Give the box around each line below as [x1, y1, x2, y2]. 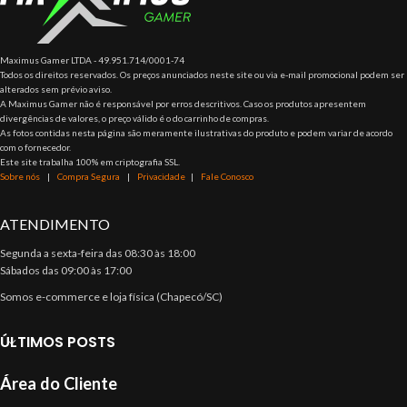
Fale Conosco [201, 170, 253, 182]
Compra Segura [57, 170, 122, 182]
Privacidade [137, 170, 185, 182]
